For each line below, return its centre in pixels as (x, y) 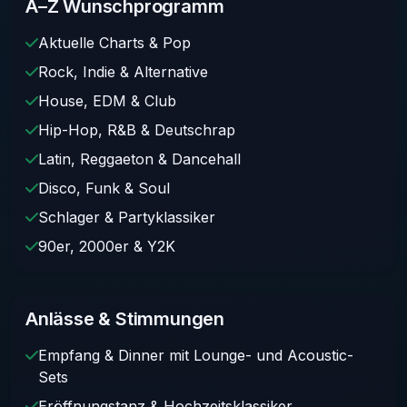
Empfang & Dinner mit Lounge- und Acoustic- (196, 355)
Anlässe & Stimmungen (125, 318)
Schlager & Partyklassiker (127, 217)
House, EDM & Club (107, 100)
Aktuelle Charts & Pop (114, 42)
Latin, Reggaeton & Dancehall (139, 159)
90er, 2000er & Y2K (107, 246)
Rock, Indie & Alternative (123, 71)
